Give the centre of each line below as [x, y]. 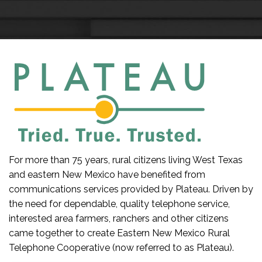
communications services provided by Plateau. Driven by [131, 189]
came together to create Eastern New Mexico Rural [119, 233]
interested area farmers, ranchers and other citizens [119, 218]
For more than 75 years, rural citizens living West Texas [126, 160]
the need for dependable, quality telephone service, [119, 204]
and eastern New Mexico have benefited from [107, 175]
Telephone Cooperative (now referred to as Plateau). [121, 248]
